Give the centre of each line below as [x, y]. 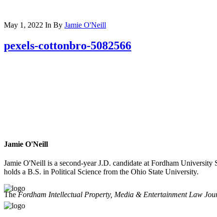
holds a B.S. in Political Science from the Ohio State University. [101, 172]
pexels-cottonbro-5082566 [68, 45]
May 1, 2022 [23, 25]
